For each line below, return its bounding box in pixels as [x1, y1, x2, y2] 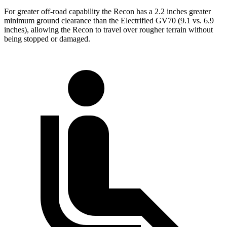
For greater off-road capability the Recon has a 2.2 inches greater [4, 7, 211, 16]
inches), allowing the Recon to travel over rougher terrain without [4, 25, 213, 34]
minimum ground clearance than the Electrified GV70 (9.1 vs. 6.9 [4, 16, 214, 25]
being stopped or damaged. [4, 34, 90, 43]
